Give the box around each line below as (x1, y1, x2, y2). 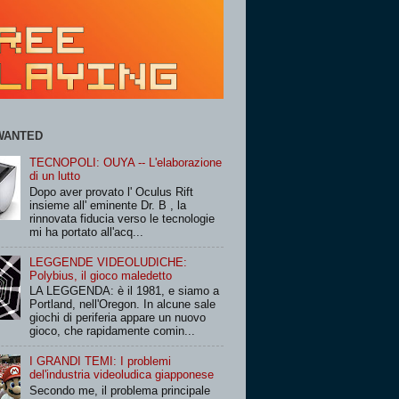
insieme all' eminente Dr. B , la (29, 198, 187, 212)
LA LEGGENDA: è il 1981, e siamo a (29, 284, 220, 298)
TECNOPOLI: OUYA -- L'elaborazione (29, 156, 223, 170)
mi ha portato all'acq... (29, 224, 144, 239)
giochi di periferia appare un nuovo (29, 311, 207, 325)
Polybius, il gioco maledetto (29, 268, 173, 282)
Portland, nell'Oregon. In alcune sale (29, 297, 216, 312)
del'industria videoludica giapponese (29, 368, 215, 382)
